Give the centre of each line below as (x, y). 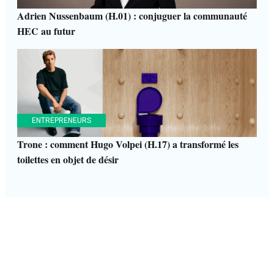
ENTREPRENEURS (61, 121)
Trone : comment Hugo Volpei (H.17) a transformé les (128, 144)
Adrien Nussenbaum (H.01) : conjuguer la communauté (132, 16)
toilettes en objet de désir (68, 160)
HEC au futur (46, 31)
